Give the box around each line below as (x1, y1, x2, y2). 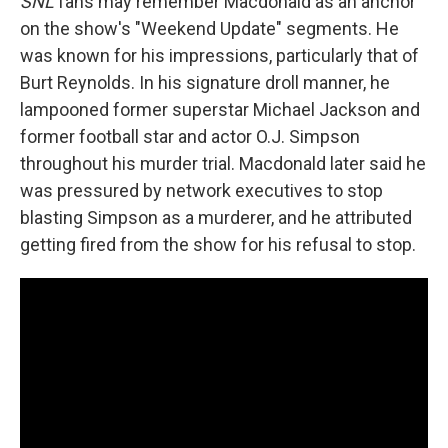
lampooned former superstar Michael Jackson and (20, 99, 420, 121)
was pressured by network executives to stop (20, 180, 383, 202)
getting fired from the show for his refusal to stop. (20, 234, 416, 256)
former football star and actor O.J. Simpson (20, 126, 360, 148)
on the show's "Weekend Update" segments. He (20, 18, 399, 40)
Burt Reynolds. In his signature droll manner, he (20, 72, 390, 94)
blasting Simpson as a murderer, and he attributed (20, 207, 412, 229)
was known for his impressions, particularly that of (20, 45, 419, 67)
